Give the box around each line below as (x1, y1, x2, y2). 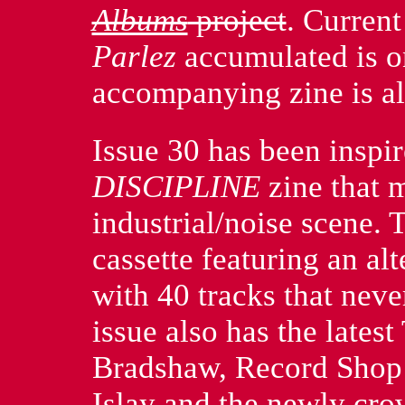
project (187, 3, 287, 38)
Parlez (91, 39, 176, 74)
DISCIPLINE (91, 169, 260, 204)
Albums (91, 3, 188, 38)
